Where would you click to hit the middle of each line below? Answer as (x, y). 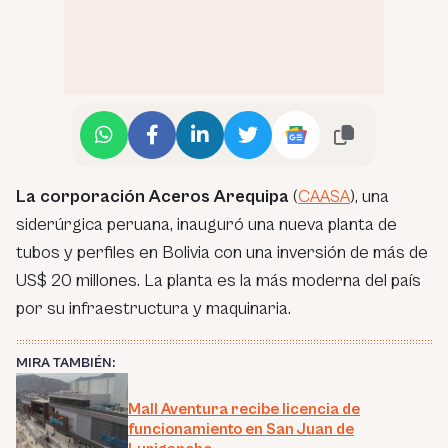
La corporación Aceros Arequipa (152, 196)
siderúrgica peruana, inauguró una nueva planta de (206, 224)
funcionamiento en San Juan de (241, 428)
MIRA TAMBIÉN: (65, 362)
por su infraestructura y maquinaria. (153, 308)
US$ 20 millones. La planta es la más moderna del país (218, 280)
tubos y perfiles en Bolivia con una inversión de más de (222, 252)
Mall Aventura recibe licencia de (244, 408)
